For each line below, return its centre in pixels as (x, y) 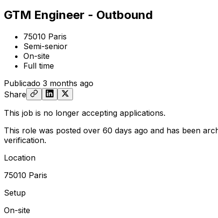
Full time (39, 65)
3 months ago (68, 83)
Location (20, 157)
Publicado (22, 83)
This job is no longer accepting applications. (85, 113)
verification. (25, 140)
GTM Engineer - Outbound (78, 15)
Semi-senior (45, 46)
